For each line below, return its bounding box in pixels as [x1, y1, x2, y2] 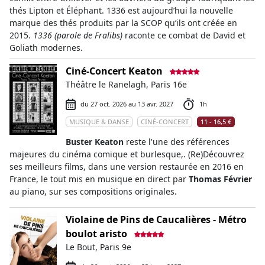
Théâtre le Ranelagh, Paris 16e [66, 79, 187, 90]
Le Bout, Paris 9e [66, 241, 131, 253]
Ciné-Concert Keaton [66, 64, 163, 77]
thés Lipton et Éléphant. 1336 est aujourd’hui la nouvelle [9, 5, 233, 16]
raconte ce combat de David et [122, 30, 245, 41]
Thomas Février [189, 173, 252, 185]
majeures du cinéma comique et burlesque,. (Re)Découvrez [9, 148, 244, 160]
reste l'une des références [124, 136, 230, 147]
